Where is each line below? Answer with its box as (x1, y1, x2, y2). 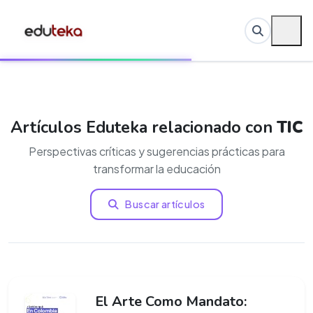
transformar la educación (92, 161, 221, 176)
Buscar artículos (125, 198, 205, 210)
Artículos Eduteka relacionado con (10, 116, 277, 138)
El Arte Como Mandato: (95, 292, 247, 311)
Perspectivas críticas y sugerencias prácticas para (28, 144, 285, 159)
